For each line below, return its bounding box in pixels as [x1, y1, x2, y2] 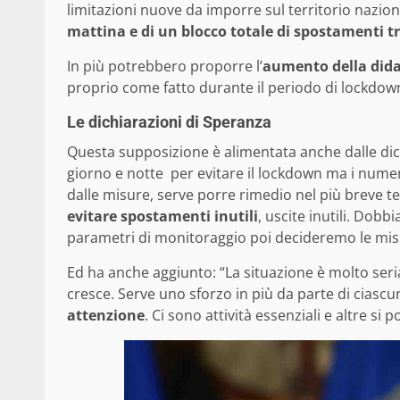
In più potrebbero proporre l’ [67, 56, 262, 77]
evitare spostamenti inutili [67, 206, 258, 227]
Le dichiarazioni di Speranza [67, 112, 271, 132]
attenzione [67, 305, 145, 326]
